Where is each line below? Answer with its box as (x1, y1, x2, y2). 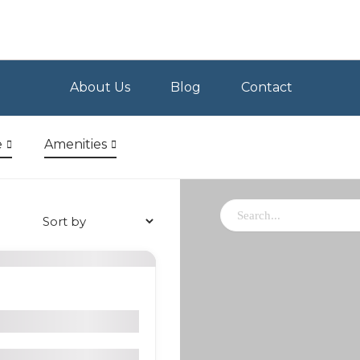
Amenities (44, 137, 107, 152)
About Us (69, 80, 130, 95)
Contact (240, 80, 292, 95)
